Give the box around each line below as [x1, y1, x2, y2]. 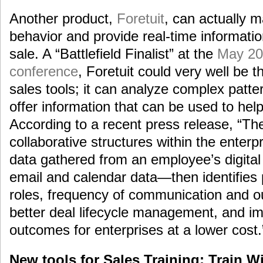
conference [9, 63, 78, 79]
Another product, [9, 10, 117, 26]
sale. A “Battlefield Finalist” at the [9, 45, 217, 62]
